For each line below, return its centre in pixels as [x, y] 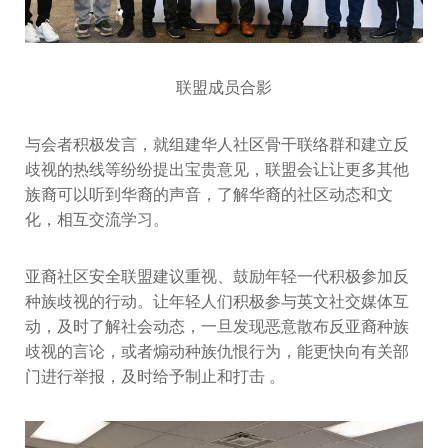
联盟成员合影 [224, 87]
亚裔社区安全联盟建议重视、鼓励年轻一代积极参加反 [217, 276]
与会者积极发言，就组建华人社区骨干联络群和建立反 [217, 144]
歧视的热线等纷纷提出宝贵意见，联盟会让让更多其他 [217, 169]
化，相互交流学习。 [97, 219]
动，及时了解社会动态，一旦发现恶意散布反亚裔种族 [217, 326]
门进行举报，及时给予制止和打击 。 [155, 376]
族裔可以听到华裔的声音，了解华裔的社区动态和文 [209, 194]
